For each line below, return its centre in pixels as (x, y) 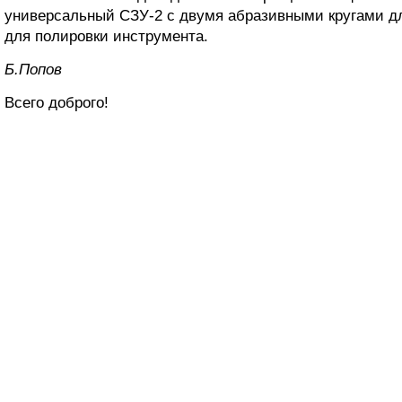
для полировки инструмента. (106, 36)
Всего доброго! (57, 103)
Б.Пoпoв (33, 70)
